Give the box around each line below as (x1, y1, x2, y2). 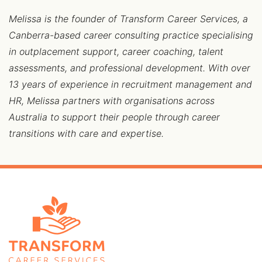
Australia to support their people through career (9, 111, 220, 123)
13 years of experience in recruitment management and (9, 78, 252, 90)
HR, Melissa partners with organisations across (9, 95, 215, 106)
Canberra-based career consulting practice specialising (9, 29, 253, 41)
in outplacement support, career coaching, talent (9, 46, 223, 57)
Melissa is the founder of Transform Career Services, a (9, 13, 248, 25)
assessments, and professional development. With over (9, 62, 250, 74)
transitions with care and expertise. (9, 127, 164, 139)
